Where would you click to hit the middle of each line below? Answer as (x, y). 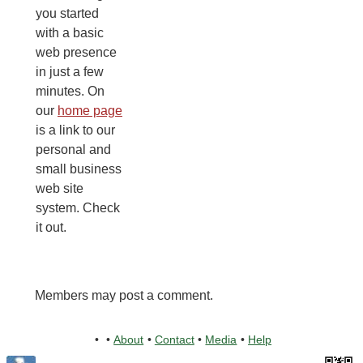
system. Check (78, 208)
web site (60, 189)
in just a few (70, 72)
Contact (174, 340)
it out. (51, 228)
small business (79, 169)
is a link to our (75, 130)
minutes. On (70, 92)
